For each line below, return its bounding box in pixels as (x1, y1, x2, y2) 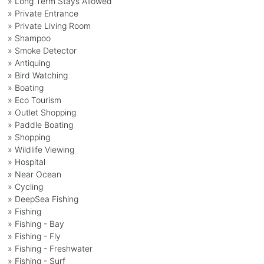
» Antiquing (7, 57, 50, 68)
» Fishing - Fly (7, 230, 61, 241)
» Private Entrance (7, 8, 78, 18)
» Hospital (7, 156, 45, 167)
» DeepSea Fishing (7, 193, 78, 204)
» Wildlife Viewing (7, 144, 74, 154)
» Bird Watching (7, 70, 68, 80)
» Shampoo (7, 32, 51, 43)
